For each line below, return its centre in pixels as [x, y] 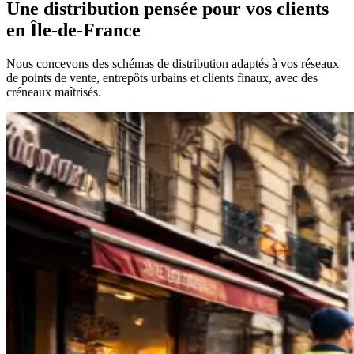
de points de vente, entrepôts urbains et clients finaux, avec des [162, 77]
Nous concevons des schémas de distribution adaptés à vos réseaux [173, 63]
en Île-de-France [73, 30]
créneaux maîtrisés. [54, 92]
